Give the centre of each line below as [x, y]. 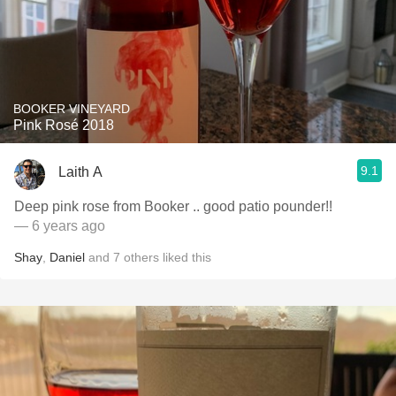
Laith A [80, 171]
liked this [185, 257]
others [141, 257]
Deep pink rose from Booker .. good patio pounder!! [173, 206]
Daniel [67, 257]
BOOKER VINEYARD [72, 109]
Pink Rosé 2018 [64, 125]
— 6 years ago [60, 226]
